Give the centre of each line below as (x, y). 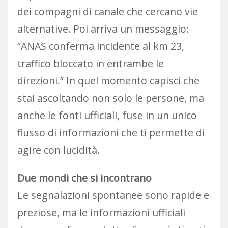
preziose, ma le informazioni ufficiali (101, 212)
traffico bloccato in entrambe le (90, 64)
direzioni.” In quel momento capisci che (108, 81)
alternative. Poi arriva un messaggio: (103, 29)
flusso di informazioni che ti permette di (111, 133)
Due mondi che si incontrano (84, 178)
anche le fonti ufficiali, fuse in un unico (107, 116)
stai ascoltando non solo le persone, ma (110, 98)
